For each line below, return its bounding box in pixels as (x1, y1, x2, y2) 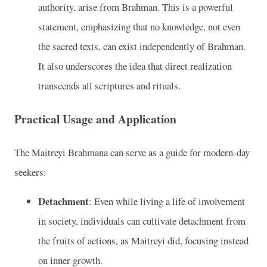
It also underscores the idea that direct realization (38, 59, 232, 73)
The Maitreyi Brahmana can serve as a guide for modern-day (14, 145, 250, 159)
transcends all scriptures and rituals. (38, 79, 181, 93)
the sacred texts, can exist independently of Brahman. (38, 39, 246, 54)
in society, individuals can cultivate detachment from (38, 214, 246, 228)
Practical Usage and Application (14, 110, 176, 128)
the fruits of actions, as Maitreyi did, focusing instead (38, 234, 249, 248)
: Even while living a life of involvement (89, 194, 245, 209)
